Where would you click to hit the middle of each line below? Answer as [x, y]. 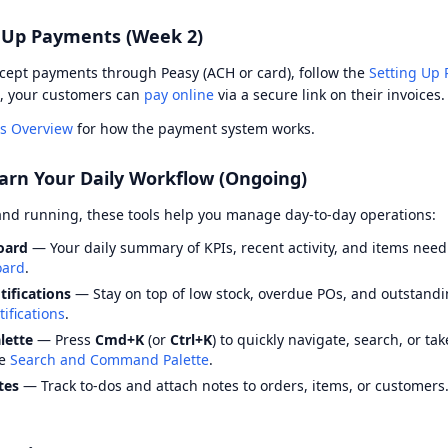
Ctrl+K [191, 339]
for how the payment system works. [194, 128]
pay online [179, 94]
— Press [64, 339]
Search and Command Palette [109, 359]
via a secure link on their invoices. [329, 94]
